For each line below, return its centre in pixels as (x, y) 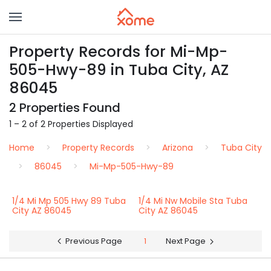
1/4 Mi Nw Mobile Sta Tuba (193, 201)
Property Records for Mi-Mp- (118, 52)
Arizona (178, 148)
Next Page (186, 241)
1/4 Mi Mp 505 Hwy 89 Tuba (69, 201)
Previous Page (94, 241)
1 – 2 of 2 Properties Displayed (71, 124)
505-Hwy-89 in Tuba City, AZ (119, 70)
